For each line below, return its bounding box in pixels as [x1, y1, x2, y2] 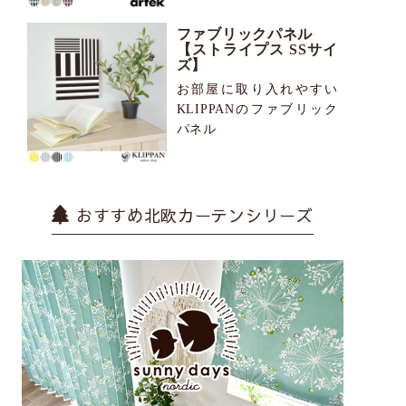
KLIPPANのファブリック [176, 102, 339, 117]
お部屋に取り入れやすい [176, 82, 339, 97]
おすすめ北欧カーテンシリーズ [75, 204, 314, 227]
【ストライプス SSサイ [176, 41, 339, 57]
